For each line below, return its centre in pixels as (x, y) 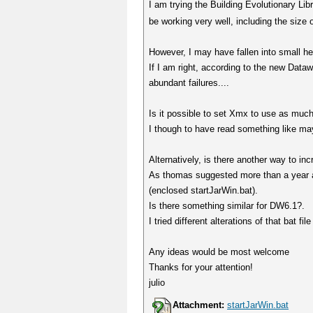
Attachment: (199, 305)
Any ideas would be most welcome (219, 252)
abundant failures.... (189, 83)
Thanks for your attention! (201, 267)
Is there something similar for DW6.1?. (227, 206)
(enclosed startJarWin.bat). (204, 190)
